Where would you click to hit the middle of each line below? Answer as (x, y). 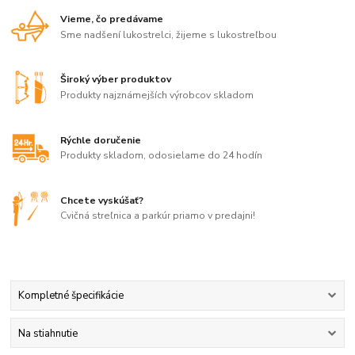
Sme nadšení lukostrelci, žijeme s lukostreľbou (169, 34)
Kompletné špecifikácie (71, 296)
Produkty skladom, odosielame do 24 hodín (162, 156)
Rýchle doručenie (101, 140)
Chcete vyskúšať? (102, 200)
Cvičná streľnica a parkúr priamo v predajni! (158, 216)
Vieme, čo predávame (112, 19)
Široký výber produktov (116, 80)
